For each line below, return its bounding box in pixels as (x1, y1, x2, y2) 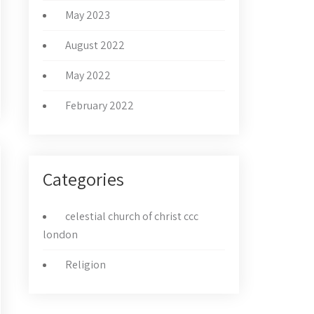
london (43, 227, 78, 242)
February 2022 (65, 98, 134, 113)
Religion (65, 257, 106, 272)
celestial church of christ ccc (65, 209, 198, 224)
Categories (43, 167, 124, 191)
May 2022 (65, 68, 111, 83)
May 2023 (65, 8, 110, 22)
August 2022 (65, 38, 125, 53)
